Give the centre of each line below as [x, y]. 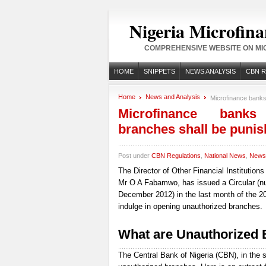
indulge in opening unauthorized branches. [190, 206]
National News [225, 156]
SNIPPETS [159, 71]
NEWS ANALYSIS [210, 71]
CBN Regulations [176, 156]
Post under [134, 156]
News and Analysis [172, 97]
